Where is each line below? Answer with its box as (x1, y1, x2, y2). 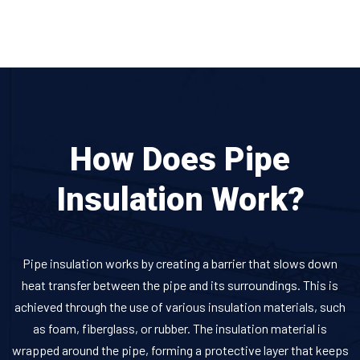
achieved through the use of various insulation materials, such (14, 298, 346, 314)
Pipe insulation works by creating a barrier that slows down (22, 255, 337, 271)
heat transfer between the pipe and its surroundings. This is (22, 276, 338, 292)
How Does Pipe (70, 140, 290, 178)
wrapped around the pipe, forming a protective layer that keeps (11, 342, 349, 358)
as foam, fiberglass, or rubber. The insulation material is (33, 320, 327, 336)
